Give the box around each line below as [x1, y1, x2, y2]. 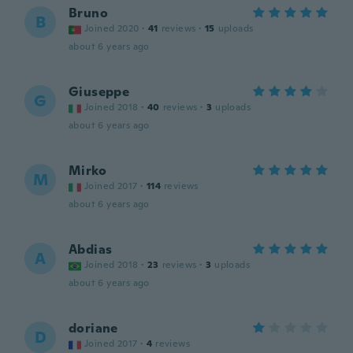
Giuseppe [69, 84, 130, 100]
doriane [69, 320, 118, 336]
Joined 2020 [84, 22, 139, 35]
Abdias [69, 241, 113, 258]
